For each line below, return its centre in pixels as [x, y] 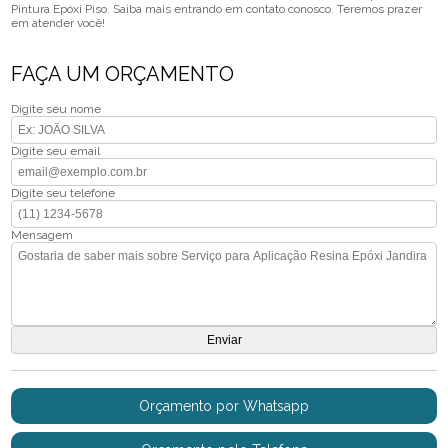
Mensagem [42, 235]
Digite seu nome [56, 109]
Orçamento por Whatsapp [224, 406]
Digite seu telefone [63, 193]
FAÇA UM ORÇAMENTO [123, 74]
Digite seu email [56, 151]
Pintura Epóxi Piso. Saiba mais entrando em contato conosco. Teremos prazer [217, 9]
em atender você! [58, 23]
